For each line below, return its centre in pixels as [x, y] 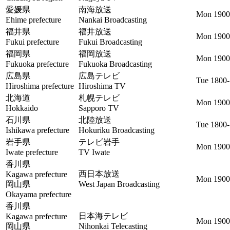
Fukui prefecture [32, 42]
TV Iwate [94, 152]
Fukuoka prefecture [37, 64]
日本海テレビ [103, 216]
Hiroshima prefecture [40, 86]
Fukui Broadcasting [110, 42]
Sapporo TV [99, 108]
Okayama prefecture [39, 194]
